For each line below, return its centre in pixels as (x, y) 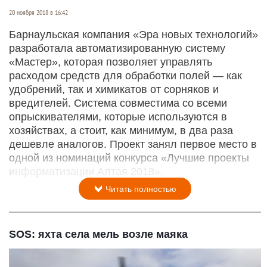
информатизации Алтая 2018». (86, 172)
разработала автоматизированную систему (117, 49)
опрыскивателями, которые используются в (118, 117)
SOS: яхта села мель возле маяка (98, 235)
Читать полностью (140, 189)
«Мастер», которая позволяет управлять (111, 62)
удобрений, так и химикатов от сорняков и (114, 90)
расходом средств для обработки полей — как (125, 76)
